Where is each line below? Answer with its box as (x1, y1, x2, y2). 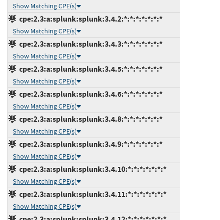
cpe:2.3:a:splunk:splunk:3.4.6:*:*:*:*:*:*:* (16, 88, 163, 99)
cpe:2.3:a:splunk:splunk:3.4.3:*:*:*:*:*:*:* (16, 38, 163, 49)
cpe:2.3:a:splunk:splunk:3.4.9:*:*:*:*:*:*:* (16, 138, 163, 149)
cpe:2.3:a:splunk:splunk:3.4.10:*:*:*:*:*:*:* (16, 164, 166, 174)
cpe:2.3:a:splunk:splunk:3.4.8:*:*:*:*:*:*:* (16, 113, 163, 124)
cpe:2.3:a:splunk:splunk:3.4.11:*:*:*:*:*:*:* (16, 189, 166, 199)
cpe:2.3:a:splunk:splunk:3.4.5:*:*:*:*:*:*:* (16, 63, 163, 74)
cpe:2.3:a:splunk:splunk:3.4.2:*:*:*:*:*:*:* (16, 13, 163, 24)
